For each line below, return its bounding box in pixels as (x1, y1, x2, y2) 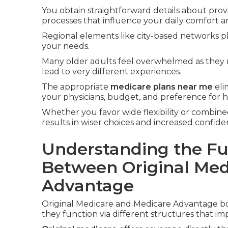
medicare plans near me (110, 82, 213, 92)
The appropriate (42, 82, 110, 92)
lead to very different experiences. (42, 67, 181, 76)
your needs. (42, 41, 90, 51)
